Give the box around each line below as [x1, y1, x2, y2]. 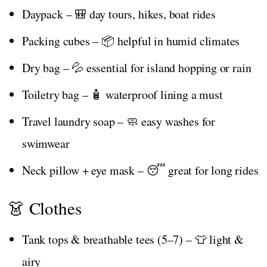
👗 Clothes [8, 195, 82, 219]
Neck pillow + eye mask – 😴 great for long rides [22, 162, 259, 178]
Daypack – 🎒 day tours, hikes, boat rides [22, 5, 216, 22]
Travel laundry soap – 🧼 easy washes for [22, 113, 215, 129]
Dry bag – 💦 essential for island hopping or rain [22, 59, 252, 76]
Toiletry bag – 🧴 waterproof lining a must [22, 86, 223, 103]
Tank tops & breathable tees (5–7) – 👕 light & [22, 231, 244, 247]
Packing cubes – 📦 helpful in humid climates [22, 32, 240, 49]
